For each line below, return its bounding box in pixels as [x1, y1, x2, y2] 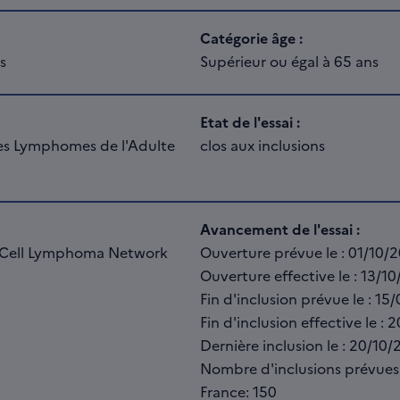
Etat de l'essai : [200, 112, 300, 131]
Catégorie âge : [200, 28, 303, 47]
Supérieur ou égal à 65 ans [200, 51, 379, 71]
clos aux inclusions [200, 135, 325, 154]
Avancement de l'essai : [200, 219, 360, 238]
